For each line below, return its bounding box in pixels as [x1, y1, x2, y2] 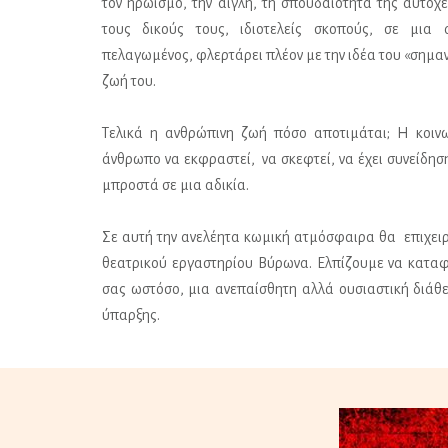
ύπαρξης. [102, 306, 160, 323]
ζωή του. [102, 72, 156, 89]
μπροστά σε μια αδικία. [102, 176, 249, 193]
